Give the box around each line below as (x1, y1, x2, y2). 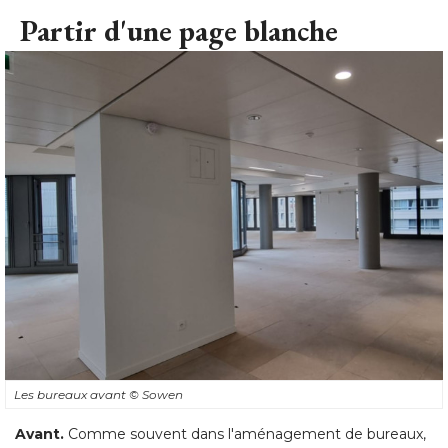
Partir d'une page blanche (20, 11, 338, 51)
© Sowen (129, 386, 183, 402)
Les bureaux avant (14, 386, 129, 402)
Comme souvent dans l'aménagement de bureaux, (64, 424, 426, 443)
